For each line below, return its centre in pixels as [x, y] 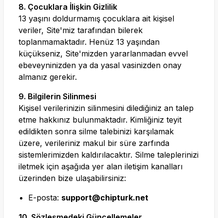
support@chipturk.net [105, 198]
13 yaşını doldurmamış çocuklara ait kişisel [96, 18]
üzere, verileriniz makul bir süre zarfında [94, 143]
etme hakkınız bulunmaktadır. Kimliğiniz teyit [100, 120]
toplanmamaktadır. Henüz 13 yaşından [89, 42]
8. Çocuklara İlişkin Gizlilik [68, 7]
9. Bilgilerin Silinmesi [57, 96]
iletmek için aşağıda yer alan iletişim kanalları [100, 166]
